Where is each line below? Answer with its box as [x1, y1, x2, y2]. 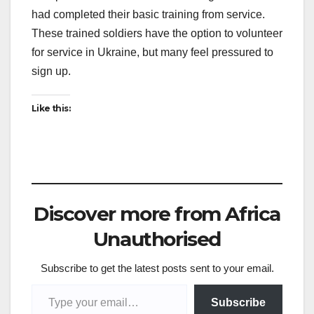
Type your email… [31, 278, 69, 290]
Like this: [32, 103, 70, 114]
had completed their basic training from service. [32, 8, 265, 21]
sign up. [32, 65, 71, 78]
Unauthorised [93, 227, 221, 252]
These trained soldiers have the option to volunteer [32, 27, 282, 40]
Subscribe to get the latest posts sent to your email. [40, 262, 274, 275]
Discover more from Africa [33, 202, 280, 226]
